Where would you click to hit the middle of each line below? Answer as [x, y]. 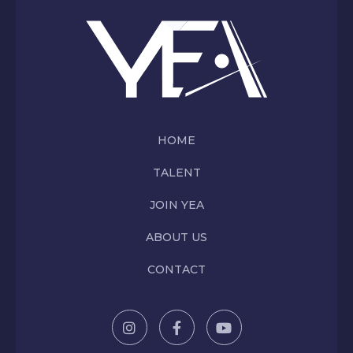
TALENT [176, 173]
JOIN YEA [176, 205]
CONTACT [176, 270]
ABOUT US [176, 238]
